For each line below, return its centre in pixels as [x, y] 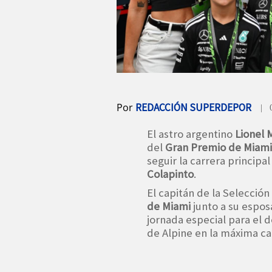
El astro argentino [191, 134]
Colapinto [170, 174]
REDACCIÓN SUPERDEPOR [193, 107]
